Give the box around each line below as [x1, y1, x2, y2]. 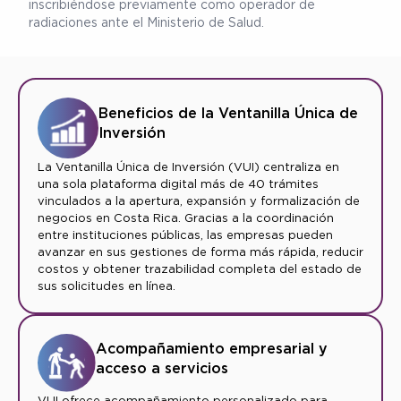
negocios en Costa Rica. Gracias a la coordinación [38, 211, 334, 225]
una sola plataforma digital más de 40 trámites [38, 177, 319, 191]
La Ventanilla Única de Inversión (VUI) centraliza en [38, 160, 339, 174]
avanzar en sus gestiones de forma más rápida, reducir [38, 245, 363, 259]
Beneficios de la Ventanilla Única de [98, 105, 358, 122]
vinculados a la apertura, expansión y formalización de [38, 194, 360, 208]
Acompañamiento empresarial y [96, 339, 328, 357]
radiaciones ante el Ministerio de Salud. [29, 15, 264, 30]
